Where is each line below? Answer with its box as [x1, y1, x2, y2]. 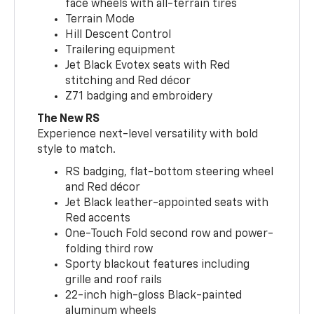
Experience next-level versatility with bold [37, 128, 259, 140]
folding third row [65, 243, 153, 255]
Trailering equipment [65, 44, 176, 56]
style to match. [37, 144, 116, 156]
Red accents [65, 212, 131, 224]
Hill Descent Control [65, 29, 172, 41]
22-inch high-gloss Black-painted [65, 289, 243, 301]
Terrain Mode [65, 13, 135, 25]
